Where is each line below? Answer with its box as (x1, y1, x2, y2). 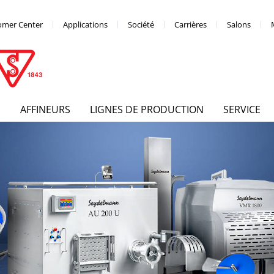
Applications (63, 18, 108, 30)
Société (128, 18, 155, 30)
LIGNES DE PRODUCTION (90, 102, 204, 116)
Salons (227, 18, 251, 30)
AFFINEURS (20, 102, 70, 116)
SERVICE (223, 102, 261, 116)
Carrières (174, 18, 207, 30)
